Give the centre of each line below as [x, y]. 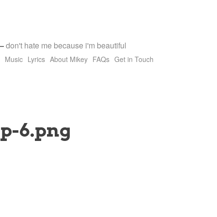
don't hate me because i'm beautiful [66, 45]
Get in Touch [134, 59]
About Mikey [69, 59]
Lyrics [36, 59]
